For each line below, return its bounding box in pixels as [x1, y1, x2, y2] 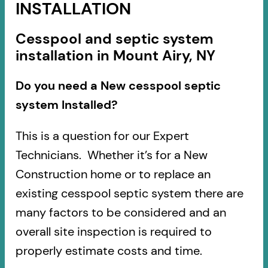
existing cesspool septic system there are [15, 185, 243, 201]
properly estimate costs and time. [15, 242, 202, 258]
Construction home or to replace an [15, 166, 211, 182]
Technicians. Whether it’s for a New [15, 147, 208, 163]
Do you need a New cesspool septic [15, 77, 221, 93]
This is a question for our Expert [15, 127, 189, 144]
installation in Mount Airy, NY [15, 45, 215, 65]
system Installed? [15, 96, 118, 112]
